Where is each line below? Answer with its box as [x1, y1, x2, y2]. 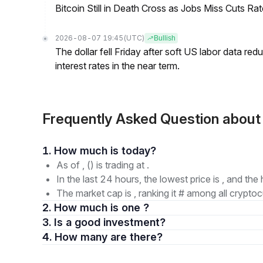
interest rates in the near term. [55, 60, 180, 72]
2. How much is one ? [54, 201, 149, 214]
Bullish [154, 34, 176, 42]
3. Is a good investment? [66, 216, 166, 228]
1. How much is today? [122, 144, 156, 157]
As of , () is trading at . [56, 159, 149, 171]
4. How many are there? [110, 231, 163, 243]
